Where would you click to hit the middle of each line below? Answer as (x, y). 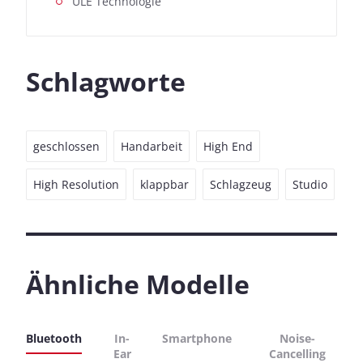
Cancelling (298, 353)
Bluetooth (54, 338)
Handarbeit (152, 146)
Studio (310, 184)
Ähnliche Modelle (138, 284)
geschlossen (66, 146)
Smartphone (197, 338)
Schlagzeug (241, 184)
